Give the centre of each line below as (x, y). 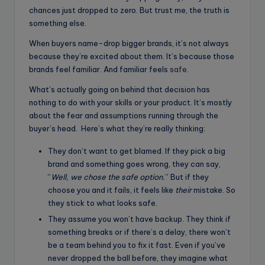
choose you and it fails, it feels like (112, 190)
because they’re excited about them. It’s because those (132, 56)
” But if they (187, 177)
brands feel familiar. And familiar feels (99, 69)
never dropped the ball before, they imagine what (138, 258)
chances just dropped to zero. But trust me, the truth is (129, 10)
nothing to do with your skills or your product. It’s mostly (130, 102)
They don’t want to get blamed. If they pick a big (137, 151)
